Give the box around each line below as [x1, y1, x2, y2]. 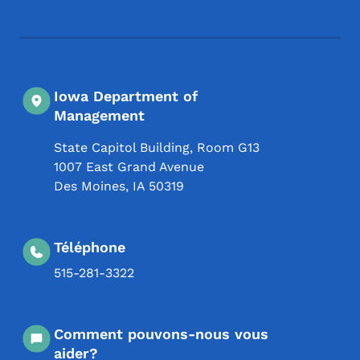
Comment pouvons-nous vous [54, 325, 268, 342]
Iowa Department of [54, 87, 198, 104]
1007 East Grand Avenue [54, 158, 204, 174]
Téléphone [54, 238, 125, 256]
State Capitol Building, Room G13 [54, 139, 260, 155]
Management [54, 106, 145, 124]
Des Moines [54, 178, 125, 194]
